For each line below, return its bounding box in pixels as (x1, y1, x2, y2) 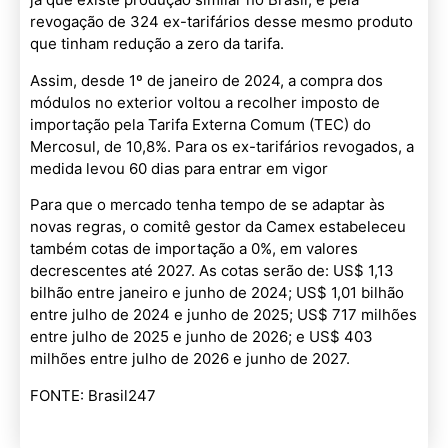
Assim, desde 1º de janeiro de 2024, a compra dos (30, 70, 383, 90)
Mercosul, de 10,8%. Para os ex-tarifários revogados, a (30, 136, 414, 156)
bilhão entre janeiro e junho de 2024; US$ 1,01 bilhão (30, 283, 404, 303)
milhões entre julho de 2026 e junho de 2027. (30, 349, 350, 369)
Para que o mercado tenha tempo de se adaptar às (30, 195, 385, 215)
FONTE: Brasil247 (30, 385, 156, 405)
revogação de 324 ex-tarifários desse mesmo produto (30, 12, 413, 32)
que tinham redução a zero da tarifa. (30, 34, 284, 54)
